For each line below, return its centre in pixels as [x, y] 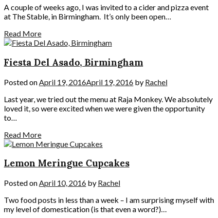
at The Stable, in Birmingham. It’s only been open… [88, 17]
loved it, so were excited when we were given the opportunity [104, 108]
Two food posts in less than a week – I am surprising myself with [109, 200]
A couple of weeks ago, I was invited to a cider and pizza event [106, 7]
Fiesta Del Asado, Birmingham [73, 62]
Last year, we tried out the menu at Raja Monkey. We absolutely [108, 99]
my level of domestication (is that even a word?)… [85, 209]
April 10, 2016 [63, 182]
